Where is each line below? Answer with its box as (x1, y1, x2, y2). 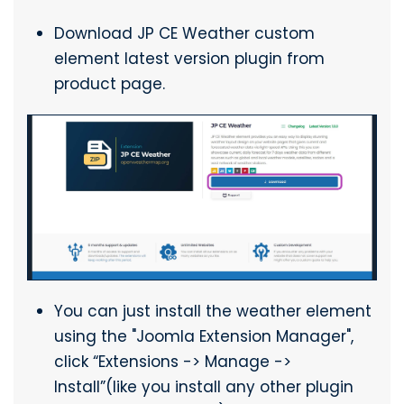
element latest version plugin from (54, 48, 325, 70)
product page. (54, 73, 165, 96)
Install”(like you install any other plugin (54, 375, 353, 398)
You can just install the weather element (54, 299, 372, 322)
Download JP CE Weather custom (54, 23, 315, 45)
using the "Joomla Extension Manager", (54, 325, 353, 347)
